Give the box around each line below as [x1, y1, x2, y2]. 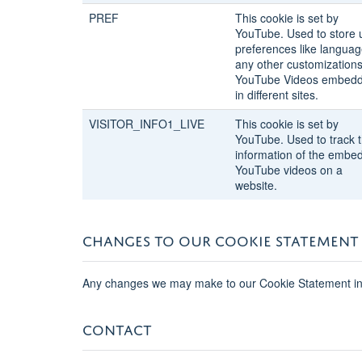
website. [235, 176, 277, 193]
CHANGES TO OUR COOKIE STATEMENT [82, 226, 359, 250]
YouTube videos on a [235, 161, 343, 178]
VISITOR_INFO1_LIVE [89, 115, 204, 132]
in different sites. [235, 86, 318, 103]
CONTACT [82, 315, 152, 339]
